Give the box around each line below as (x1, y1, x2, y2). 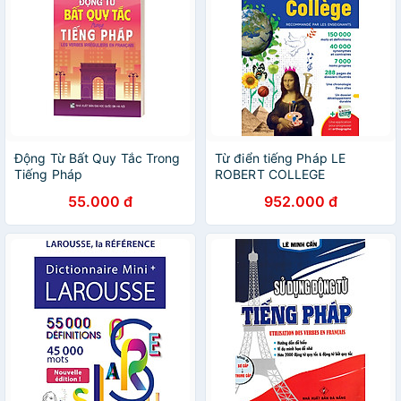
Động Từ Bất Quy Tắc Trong (14, 150, 181, 166)
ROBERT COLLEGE (215, 166, 326, 182)
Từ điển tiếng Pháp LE (215, 150, 346, 166)
